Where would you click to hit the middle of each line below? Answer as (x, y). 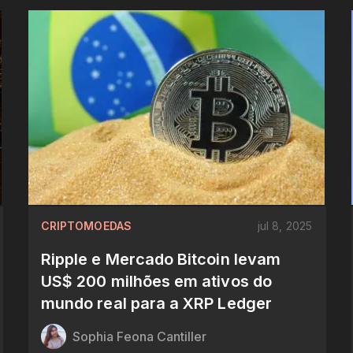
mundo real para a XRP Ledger (156, 304)
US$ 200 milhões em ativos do (156, 282)
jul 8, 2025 (285, 226)
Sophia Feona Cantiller (139, 337)
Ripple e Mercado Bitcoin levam (161, 260)
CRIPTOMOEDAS (86, 226)
